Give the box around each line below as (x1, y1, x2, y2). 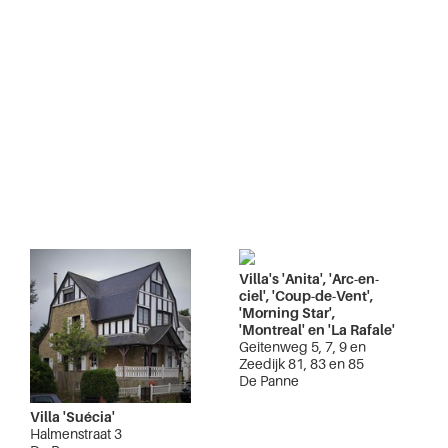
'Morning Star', (239, 304, 335, 322)
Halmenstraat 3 (30, 425, 122, 443)
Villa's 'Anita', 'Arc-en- (239, 270, 379, 288)
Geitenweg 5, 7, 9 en (239, 338, 366, 356)
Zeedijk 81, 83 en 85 (239, 355, 364, 373)
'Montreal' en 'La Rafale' (239, 321, 395, 339)
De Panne (239, 372, 299, 390)
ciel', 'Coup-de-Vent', (239, 287, 373, 305)
